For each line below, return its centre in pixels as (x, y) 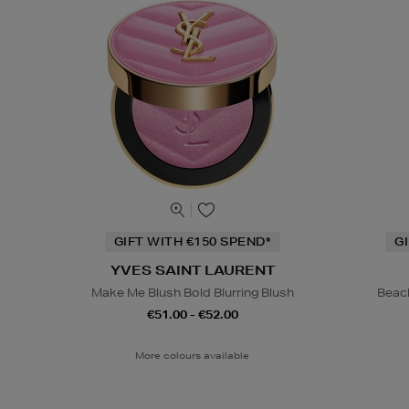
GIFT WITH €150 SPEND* (192, 241)
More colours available (193, 355)
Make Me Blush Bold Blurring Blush (192, 292)
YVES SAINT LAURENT (192, 270)
